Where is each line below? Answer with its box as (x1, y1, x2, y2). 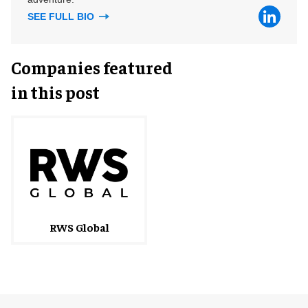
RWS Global (49, 219, 109, 234)
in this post (11, 80, 100, 102)
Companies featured (11, 56, 173, 78)
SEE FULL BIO (27, 10, 97, 22)
